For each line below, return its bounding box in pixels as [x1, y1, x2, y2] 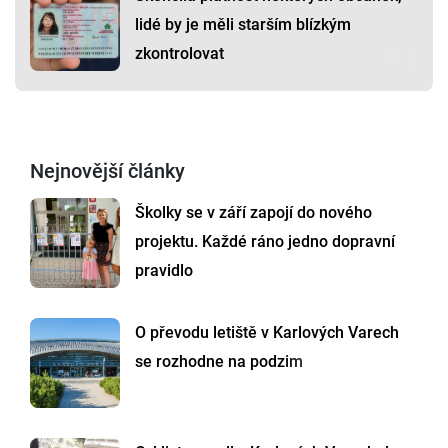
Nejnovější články [30, 159, 185, 184]
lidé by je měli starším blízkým [135, 15, 351, 35]
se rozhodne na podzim [135, 352, 303, 372]
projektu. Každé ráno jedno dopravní [135, 232, 395, 252]
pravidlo [135, 261, 193, 281]
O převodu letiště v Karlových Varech [135, 323, 399, 343]
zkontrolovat [135, 44, 224, 64]
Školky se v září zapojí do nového [135, 203, 372, 223]
